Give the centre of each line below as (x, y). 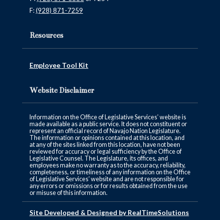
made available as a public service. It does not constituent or (108, 124)
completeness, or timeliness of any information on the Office (110, 172)
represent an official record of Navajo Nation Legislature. (105, 131)
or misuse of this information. (68, 193)
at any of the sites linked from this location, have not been (105, 145)
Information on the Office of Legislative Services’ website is (108, 117)
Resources (46, 36)
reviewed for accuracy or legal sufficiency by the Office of (105, 152)
